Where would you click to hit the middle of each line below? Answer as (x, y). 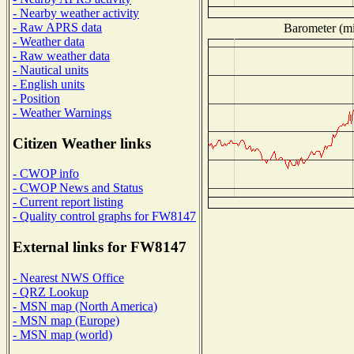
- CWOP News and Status (78, 188)
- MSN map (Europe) (66, 320)
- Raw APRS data (57, 27)
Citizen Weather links (82, 143)
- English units (49, 84)
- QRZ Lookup (51, 292)
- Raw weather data (61, 55)
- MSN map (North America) (85, 306)
